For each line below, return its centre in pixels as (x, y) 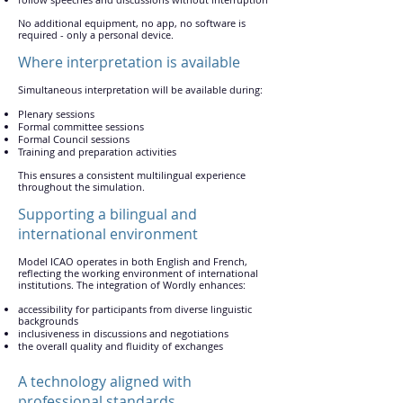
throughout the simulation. (81, 187)
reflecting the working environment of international (138, 273)
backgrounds (48, 321)
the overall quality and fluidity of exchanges (121, 346)
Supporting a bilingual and (107, 214)
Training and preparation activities (97, 152)
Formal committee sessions (81, 126)
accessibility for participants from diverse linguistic (135, 309)
